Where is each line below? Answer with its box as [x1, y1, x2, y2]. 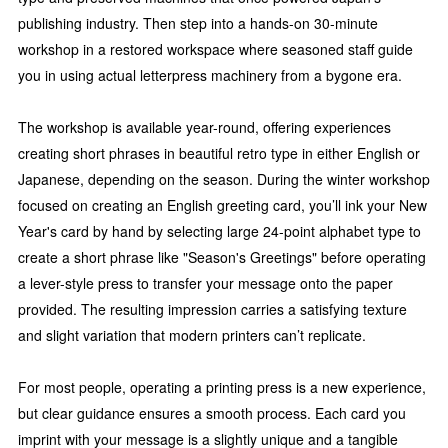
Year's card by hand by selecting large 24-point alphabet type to [18, 221, 421, 242]
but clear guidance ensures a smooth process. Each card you [18, 403, 406, 424]
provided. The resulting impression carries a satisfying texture [18, 299, 407, 320]
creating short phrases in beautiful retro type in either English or [18, 143, 420, 164]
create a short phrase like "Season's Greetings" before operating [18, 247, 426, 268]
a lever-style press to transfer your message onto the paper [18, 273, 393, 294]
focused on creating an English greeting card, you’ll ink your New [18, 195, 427, 216]
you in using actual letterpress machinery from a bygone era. [18, 65, 402, 86]
